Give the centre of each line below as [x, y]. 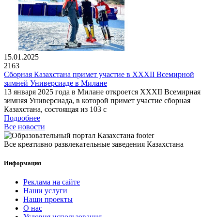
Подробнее [22, 118]
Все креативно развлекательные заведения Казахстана [94, 144]
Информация [23, 163]
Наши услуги [45, 191]
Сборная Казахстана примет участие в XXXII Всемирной [99, 74]
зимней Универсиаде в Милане [55, 83]
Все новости [24, 126]
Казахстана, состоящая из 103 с [55, 109]
